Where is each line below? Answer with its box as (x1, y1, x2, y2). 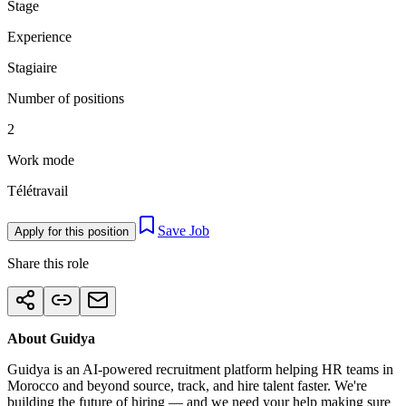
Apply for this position (14, 225, 129, 239)
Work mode (7, 152, 74, 169)
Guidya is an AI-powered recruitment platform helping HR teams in (7, 362, 393, 378)
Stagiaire (7, 60, 57, 76)
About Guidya (7, 331, 95, 347)
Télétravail (7, 183, 68, 199)
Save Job (158, 223, 209, 239)
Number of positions (7, 91, 124, 107)
